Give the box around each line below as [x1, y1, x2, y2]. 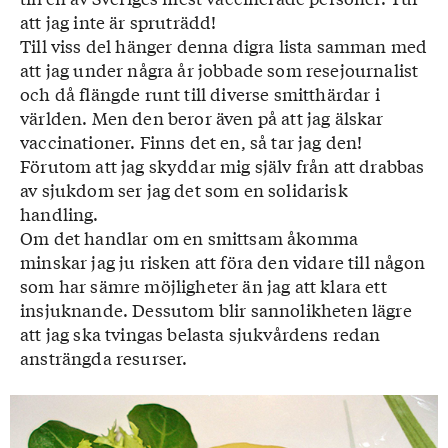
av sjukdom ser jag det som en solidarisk [20, 177, 348, 202]
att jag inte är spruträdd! [20, 9, 217, 34]
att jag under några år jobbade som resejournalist [20, 57, 419, 82]
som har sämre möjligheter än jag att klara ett [20, 273, 387, 298]
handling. [20, 201, 99, 226]
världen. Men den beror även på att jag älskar [20, 105, 384, 130]
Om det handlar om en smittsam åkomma [20, 225, 359, 250]
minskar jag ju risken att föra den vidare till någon [20, 249, 425, 274]
